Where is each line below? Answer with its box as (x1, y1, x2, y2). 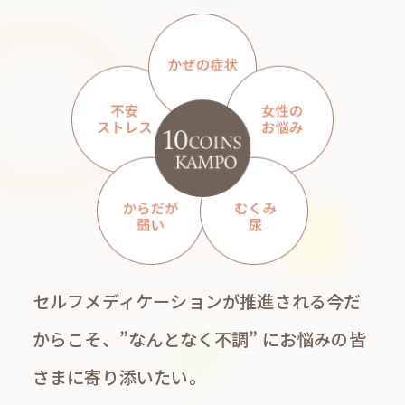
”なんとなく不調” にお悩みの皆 (118, 326, 366, 353)
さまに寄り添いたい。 (32, 364, 206, 391)
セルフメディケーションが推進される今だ (32, 288, 362, 315)
